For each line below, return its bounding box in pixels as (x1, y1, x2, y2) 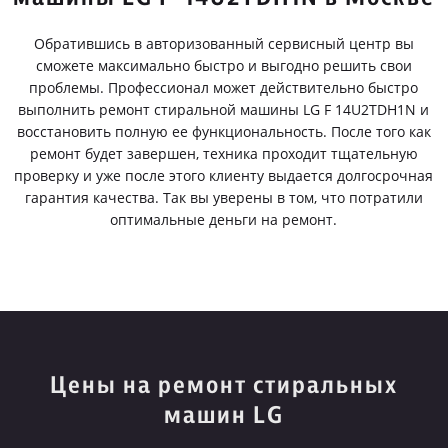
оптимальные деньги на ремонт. (110, 210, 338, 229)
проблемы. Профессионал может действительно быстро (29, 78, 419, 97)
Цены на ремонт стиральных (50, 374, 398, 398)
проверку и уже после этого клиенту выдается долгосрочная (14, 166, 434, 185)
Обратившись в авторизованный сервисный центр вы (33, 34, 414, 53)
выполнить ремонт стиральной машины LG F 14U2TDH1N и (18, 100, 430, 119)
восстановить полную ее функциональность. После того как (16, 122, 431, 141)
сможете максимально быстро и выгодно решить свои (35, 56, 412, 75)
